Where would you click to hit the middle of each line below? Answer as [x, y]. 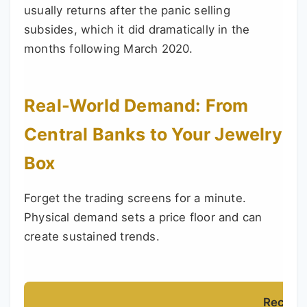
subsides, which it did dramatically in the [137, 30]
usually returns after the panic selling [127, 11]
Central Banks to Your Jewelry [153, 135]
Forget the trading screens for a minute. [135, 198]
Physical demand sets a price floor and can [143, 218]
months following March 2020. [109, 49]
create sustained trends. [92, 237]
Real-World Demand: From [136, 106]
